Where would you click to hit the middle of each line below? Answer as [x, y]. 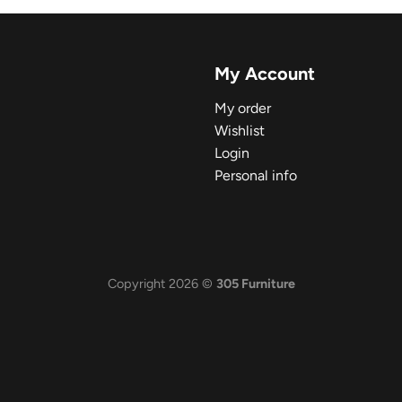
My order [243, 108]
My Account [265, 73]
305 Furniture [255, 283]
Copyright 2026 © [162, 283]
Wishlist [240, 130]
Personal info [256, 175]
